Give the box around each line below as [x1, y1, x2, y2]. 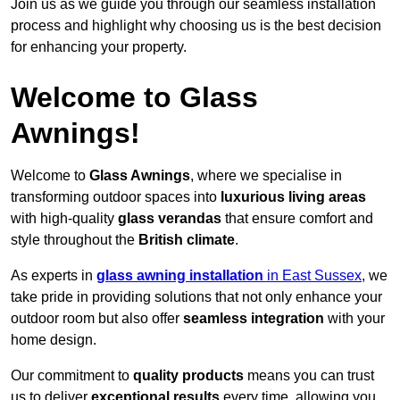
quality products [133, 368, 244, 384]
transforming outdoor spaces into [11, 189, 221, 205]
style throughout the [11, 232, 138, 248]
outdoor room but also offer [11, 311, 183, 327]
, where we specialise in [190, 168, 342, 184]
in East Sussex [263, 268, 362, 284]
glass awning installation [96, 268, 263, 284]
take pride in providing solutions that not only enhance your [11, 289, 382, 305]
